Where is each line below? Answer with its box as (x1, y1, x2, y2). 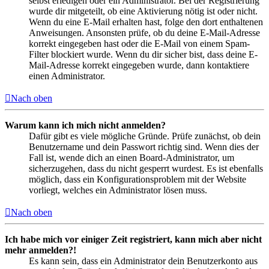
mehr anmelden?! (5, 245, 76, 256)
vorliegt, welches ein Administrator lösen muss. (29, 185, 207, 196)
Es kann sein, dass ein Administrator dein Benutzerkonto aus (29, 256, 258, 267)
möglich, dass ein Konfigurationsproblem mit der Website (29, 174, 246, 185)
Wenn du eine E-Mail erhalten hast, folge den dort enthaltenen (29, 17, 263, 28)
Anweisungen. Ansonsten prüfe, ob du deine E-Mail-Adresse (29, 28, 260, 38)
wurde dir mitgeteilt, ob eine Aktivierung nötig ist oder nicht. (29, 6, 258, 17)
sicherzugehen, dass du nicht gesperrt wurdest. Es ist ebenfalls (29, 163, 263, 174)
